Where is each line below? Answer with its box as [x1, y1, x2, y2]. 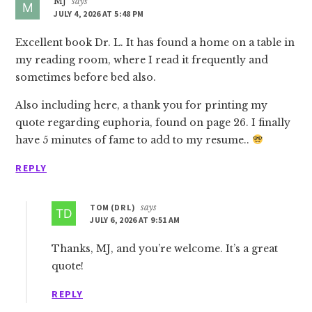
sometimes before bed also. [15, 71, 157, 84]
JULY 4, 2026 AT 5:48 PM [54, 8, 144, 19]
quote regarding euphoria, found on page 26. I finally [15, 116, 291, 129]
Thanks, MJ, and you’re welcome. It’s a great [52, 242, 279, 255]
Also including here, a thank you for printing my [15, 99, 268, 111]
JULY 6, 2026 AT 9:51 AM [90, 214, 180, 225]
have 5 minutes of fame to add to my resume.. [15, 134, 253, 146]
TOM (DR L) [90, 202, 135, 212]
